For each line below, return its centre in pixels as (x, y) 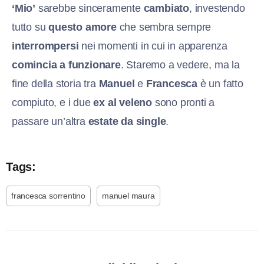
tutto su (30, 27)
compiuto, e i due (53, 102)
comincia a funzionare (66, 65)
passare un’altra (50, 121)
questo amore (82, 27)
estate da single (127, 121)
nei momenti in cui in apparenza (153, 46)
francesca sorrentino (48, 195)
